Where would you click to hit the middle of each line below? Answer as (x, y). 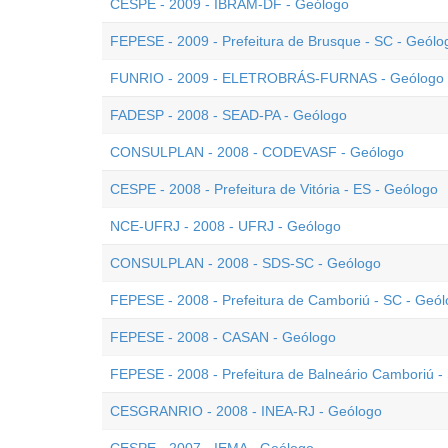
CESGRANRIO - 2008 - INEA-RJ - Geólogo (246, 411)
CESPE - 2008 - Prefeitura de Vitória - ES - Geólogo (274, 189)
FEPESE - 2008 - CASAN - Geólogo (223, 337)
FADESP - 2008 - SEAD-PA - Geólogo (228, 115)
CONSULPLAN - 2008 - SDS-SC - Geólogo (245, 263)
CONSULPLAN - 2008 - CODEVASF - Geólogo (257, 152)
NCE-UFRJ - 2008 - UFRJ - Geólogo (225, 226)
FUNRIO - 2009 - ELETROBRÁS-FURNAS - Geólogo (277, 78)
